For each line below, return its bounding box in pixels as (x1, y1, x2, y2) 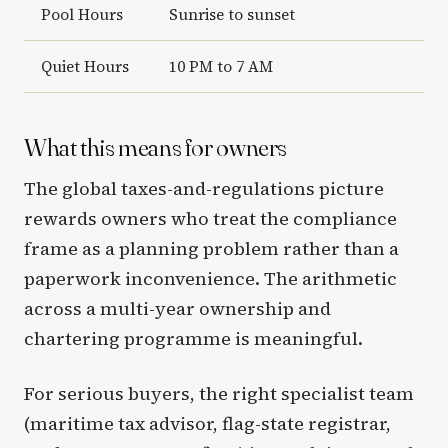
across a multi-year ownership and (24, 295, 331, 321)
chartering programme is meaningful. (24, 325, 363, 351)
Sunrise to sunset (168, 4, 295, 26)
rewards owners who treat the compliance (24, 205, 397, 231)
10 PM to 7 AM (168, 56, 273, 78)
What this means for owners (24, 131, 288, 164)
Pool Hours (40, 4, 123, 26)
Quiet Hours (40, 56, 129, 78)
